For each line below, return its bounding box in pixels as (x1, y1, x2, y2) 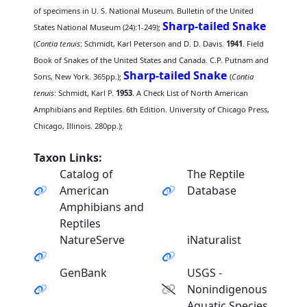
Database (187, 183, 237, 198)
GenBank (59, 265, 107, 280)
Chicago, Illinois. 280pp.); (34, 121, 123, 131)
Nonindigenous (187, 282, 268, 297)
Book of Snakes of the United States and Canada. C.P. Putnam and (34, 55, 269, 65)
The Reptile (187, 167, 245, 182)
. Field (243, 38, 265, 49)
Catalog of (59, 167, 113, 182)
